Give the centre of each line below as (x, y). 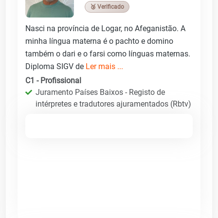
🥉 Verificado (107, 7)
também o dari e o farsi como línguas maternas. (108, 54)
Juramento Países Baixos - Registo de (100, 92)
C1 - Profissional (53, 80)
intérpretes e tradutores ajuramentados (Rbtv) (113, 104)
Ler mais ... (104, 66)
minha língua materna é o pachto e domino (99, 41)
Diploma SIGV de (55, 66)
